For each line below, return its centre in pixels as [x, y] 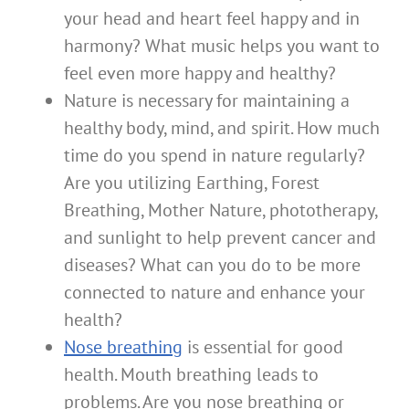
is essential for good [263, 347]
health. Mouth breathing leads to [191, 375]
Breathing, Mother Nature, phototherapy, [220, 210]
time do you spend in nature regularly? [215, 156]
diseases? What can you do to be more [212, 265]
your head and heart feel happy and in [212, 19]
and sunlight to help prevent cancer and [220, 238]
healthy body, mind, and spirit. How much [222, 128]
